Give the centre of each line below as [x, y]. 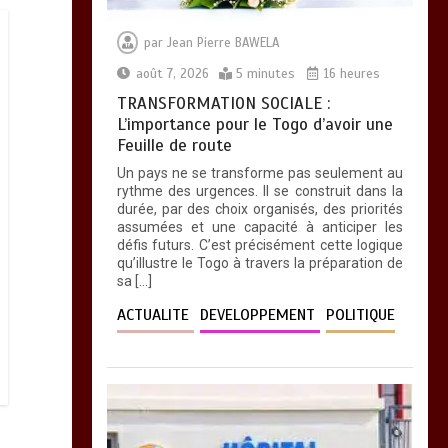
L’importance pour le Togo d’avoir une [254, 125]
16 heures [349, 74]
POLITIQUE [360, 315]
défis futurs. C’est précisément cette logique [259, 245]
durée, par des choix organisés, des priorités [259, 209]
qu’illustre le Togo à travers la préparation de [259, 263]
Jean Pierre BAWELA [222, 43]
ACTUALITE [155, 315]
